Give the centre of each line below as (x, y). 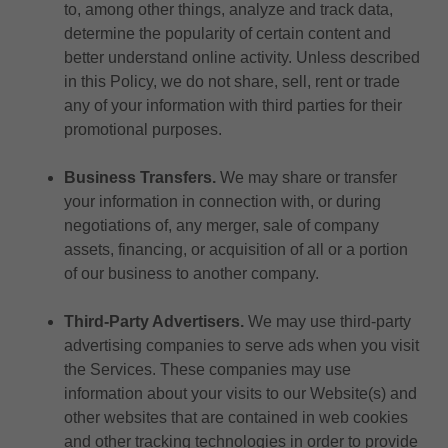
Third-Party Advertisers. (154, 321)
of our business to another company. (191, 273)
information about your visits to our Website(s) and (240, 393)
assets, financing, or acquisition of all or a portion (236, 249)
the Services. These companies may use (207, 369)
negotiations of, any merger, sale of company (221, 225)
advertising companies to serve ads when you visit (241, 345)
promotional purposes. (143, 129)
